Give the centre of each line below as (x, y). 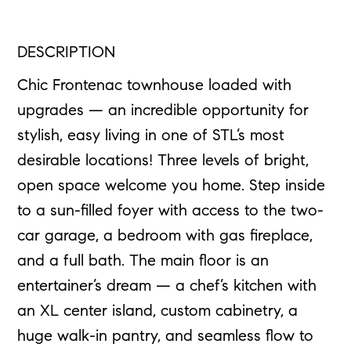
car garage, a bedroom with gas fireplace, (165, 237)
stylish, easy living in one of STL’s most (151, 137)
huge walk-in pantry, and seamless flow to (166, 337)
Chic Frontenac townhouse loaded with (155, 87)
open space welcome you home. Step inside (172, 187)
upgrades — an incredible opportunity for (163, 112)
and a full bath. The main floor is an (143, 262)
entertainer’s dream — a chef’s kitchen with (167, 287)
